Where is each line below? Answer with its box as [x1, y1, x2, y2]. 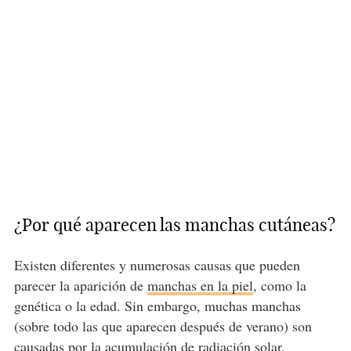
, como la [252, 275, 306, 295]
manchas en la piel [147, 275, 253, 295]
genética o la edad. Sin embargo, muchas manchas [13, 295, 301, 315]
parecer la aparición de [13, 275, 147, 295]
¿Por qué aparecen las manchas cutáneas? [13, 213, 335, 236]
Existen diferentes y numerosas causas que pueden [13, 255, 300, 274]
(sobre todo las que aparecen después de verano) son [13, 316, 312, 335]
